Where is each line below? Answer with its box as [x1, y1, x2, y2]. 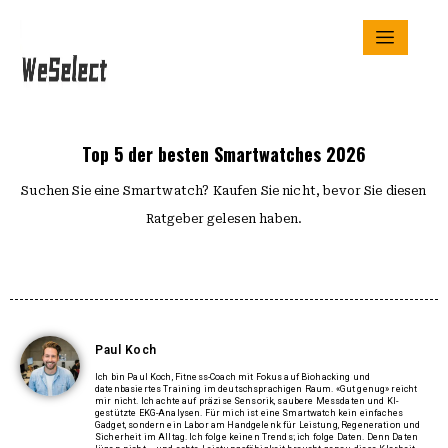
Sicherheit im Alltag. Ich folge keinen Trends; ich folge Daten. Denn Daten [95, 432, 419, 442]
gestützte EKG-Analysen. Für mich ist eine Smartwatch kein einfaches [95, 408, 404, 418]
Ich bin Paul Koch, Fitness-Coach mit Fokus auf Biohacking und [95, 372, 371, 382]
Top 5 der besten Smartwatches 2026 [82, 141, 366, 167]
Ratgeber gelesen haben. [145, 212, 303, 226]
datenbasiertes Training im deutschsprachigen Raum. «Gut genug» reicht [95, 384, 418, 394]
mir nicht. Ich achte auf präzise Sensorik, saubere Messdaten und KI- [95, 396, 399, 406]
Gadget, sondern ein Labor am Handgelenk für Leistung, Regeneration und [95, 420, 421, 430]
